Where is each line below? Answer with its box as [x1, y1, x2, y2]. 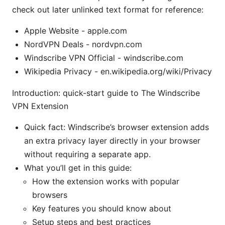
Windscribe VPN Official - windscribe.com [24, 53, 183, 63]
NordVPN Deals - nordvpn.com [24, 39, 142, 50]
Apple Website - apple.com [24, 26, 127, 36]
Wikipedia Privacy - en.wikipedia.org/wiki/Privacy [24, 66, 212, 77]
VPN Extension [12, 101, 68, 111]
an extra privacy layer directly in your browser [24, 136, 200, 146]
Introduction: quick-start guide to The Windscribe [12, 88, 200, 98]
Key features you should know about [32, 203, 171, 214]
